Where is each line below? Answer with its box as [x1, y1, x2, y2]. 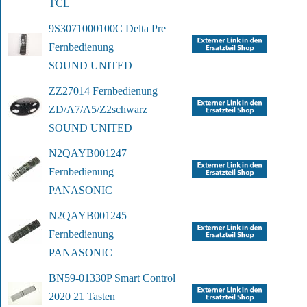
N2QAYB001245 [49, 210, 127, 222]
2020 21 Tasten [49, 291, 115, 303]
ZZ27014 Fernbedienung [49, 85, 158, 97]
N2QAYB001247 [49, 147, 127, 160]
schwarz [112, 103, 147, 116]
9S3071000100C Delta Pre [49, 23, 166, 35]
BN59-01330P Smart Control [49, 272, 175, 284]
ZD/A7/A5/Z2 [49, 103, 112, 116]
